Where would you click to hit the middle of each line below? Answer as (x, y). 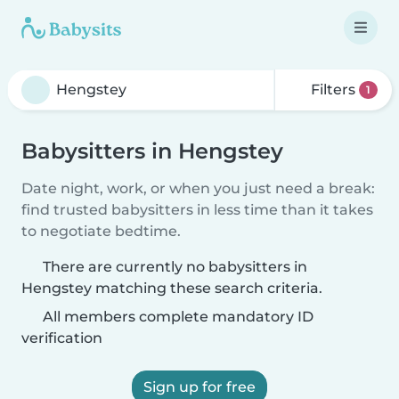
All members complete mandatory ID (176, 317)
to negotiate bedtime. (101, 231)
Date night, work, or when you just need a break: (198, 188)
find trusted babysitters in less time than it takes (197, 210)
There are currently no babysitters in (175, 267)
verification (62, 338)
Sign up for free (199, 387)
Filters (334, 90)
